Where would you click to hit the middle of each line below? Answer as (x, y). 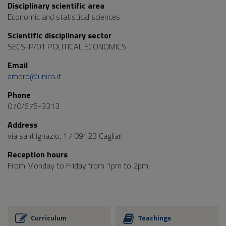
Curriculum (49, 218)
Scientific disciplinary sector (60, 35)
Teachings (154, 218)
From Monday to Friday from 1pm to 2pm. (79, 165)
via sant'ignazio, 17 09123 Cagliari (65, 136)
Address (22, 125)
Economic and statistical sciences (64, 17)
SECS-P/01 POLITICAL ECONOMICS (67, 46)
